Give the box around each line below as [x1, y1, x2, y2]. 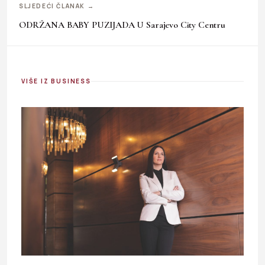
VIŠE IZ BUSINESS [21, 76, 91, 85]
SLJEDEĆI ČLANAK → [19, 1, 95, 10]
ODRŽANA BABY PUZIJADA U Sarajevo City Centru [19, 18, 225, 31]
